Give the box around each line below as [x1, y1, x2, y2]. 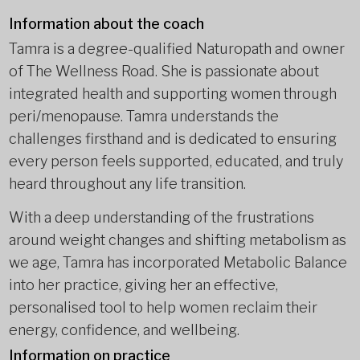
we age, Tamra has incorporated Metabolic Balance [8, 254, 347, 271]
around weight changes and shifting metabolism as [8, 231, 346, 248]
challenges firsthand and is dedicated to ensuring [8, 130, 337, 147]
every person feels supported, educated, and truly [8, 153, 343, 170]
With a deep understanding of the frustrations [8, 209, 314, 226]
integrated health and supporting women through [8, 85, 337, 102]
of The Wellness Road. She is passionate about [8, 63, 319, 80]
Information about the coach [8, 15, 204, 32]
